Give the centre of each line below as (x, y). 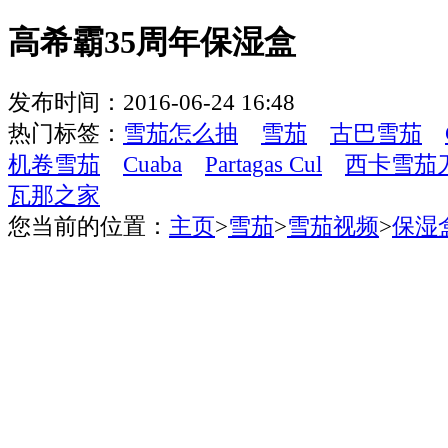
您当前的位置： (88, 226)
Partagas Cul (263, 164)
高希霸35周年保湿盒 (152, 42)
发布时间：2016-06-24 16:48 (151, 102)
